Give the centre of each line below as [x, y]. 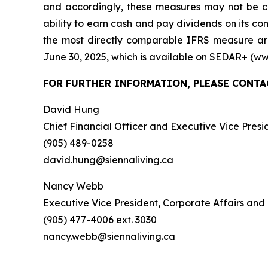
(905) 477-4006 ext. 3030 [100, 219]
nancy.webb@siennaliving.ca [109, 236]
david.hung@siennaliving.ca [108, 159]
